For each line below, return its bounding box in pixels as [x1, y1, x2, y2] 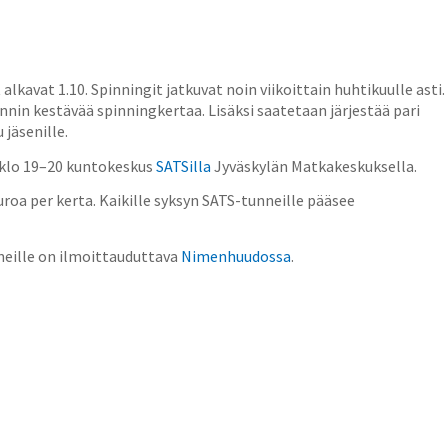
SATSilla [156, 155, 211, 176]
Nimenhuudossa [181, 245, 291, 266]
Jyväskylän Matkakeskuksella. [211, 155, 417, 176]
